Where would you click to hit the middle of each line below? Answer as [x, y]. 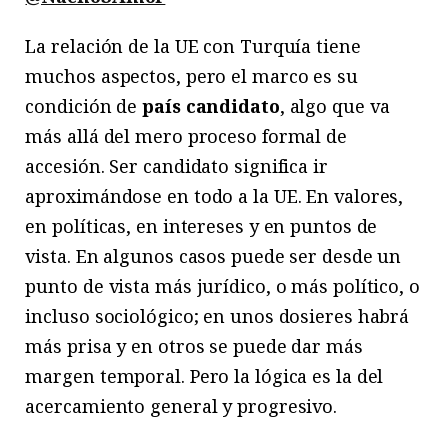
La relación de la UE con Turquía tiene [193, 45]
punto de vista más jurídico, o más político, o [222, 285]
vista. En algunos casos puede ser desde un [213, 255]
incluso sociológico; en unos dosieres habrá [217, 315]
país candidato [211, 105]
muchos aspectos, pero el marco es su [191, 75]
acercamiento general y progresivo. [181, 405]
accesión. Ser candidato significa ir [176, 165]
